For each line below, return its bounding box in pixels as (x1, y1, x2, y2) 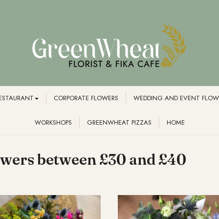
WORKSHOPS (34, 118, 72, 127)
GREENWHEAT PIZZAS (87, 118, 152, 127)
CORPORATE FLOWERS (53, 93, 118, 103)
